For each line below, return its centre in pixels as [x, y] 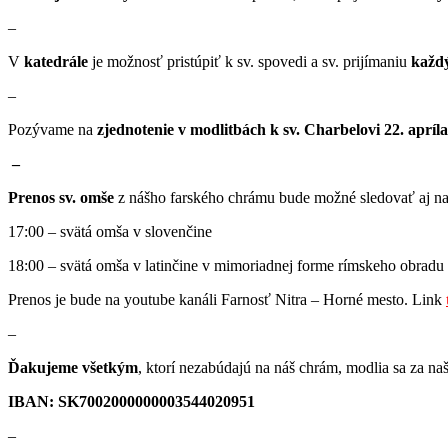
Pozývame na [52, 129]
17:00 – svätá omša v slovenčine [110, 231]
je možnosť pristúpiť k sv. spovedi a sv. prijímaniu [249, 61]
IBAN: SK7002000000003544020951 [131, 401]
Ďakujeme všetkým [73, 367]
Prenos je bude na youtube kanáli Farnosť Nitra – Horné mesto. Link [227, 299]
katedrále [56, 61]
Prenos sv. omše [61, 197]
